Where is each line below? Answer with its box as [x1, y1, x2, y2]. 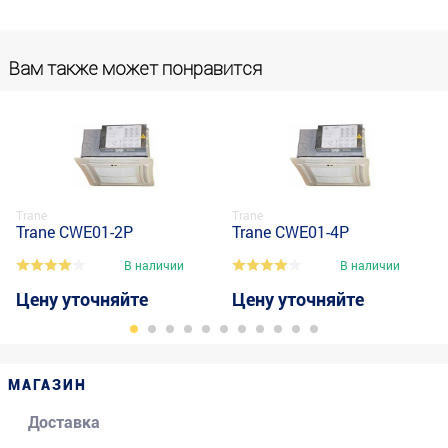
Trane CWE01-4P [232, 221, 349, 243]
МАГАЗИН [8, 377, 87, 394]
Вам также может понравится [8, 58, 262, 81]
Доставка [28, 413, 100, 433]
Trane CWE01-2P [16, 221, 133, 243]
